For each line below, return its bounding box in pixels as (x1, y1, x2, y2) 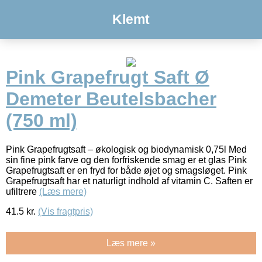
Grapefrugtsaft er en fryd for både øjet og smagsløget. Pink (6, 165, 247, 175)
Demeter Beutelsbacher (6, 88, 216, 110)
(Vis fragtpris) (38, 206, 93, 216)
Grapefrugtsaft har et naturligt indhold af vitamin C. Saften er (6, 175, 253, 186)
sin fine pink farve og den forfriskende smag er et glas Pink (6, 154, 247, 165)
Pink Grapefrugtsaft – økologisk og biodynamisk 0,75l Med (6, 144, 247, 154)
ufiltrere (6, 186, 39, 196)
